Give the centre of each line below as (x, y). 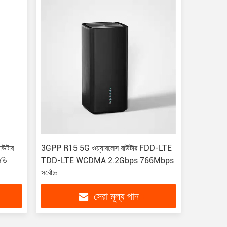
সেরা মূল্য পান (117, 197)
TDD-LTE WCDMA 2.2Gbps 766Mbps (107, 160)
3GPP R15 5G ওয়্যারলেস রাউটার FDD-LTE (106, 148)
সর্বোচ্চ (49, 173)
